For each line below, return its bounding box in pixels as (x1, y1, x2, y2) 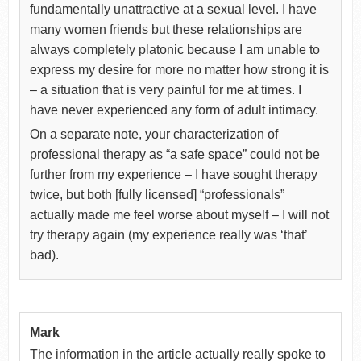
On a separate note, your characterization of (29, 127, 278, 141)
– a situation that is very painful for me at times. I (29, 82, 301, 97)
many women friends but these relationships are (29, 22, 302, 36)
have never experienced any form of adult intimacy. (29, 102, 318, 117)
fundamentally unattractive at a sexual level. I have (29, 2, 317, 16)
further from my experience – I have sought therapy (29, 167, 317, 181)
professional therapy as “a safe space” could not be (29, 147, 320, 161)
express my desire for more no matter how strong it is (29, 62, 329, 77)
